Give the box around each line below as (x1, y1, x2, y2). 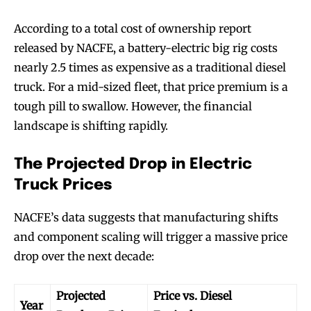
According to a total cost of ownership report (14, 21, 251, 35)
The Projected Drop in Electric (14, 156, 252, 172)
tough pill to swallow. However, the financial (14, 99, 252, 113)
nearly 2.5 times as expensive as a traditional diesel (14, 60, 286, 74)
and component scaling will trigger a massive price (14, 229, 287, 244)
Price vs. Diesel (153, 288, 232, 303)
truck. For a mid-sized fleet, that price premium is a (14, 79, 288, 94)
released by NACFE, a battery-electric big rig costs (14, 40, 278, 55)
